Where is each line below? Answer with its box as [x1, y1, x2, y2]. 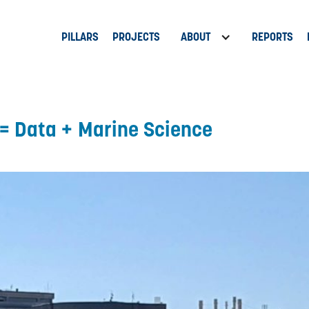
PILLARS [61, 30, 99, 45]
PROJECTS [112, 30, 160, 45]
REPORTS [252, 30, 293, 45]
